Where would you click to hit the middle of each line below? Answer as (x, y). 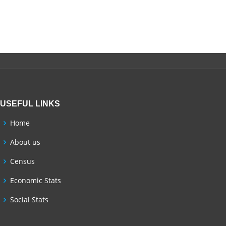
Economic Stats (36, 180)
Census (22, 161)
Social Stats (29, 200)
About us (25, 142)
